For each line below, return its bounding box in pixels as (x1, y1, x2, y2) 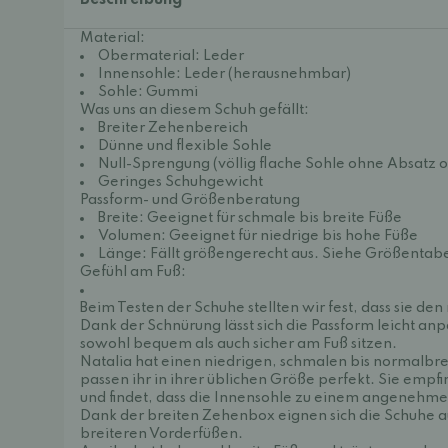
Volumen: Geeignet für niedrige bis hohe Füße (98, 229, 418, 243)
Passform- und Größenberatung (80, 193, 300, 207)
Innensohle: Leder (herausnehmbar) (98, 67, 351, 81)
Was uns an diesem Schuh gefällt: (80, 103, 309, 117)
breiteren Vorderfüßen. (80, 427, 243, 441)
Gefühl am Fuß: (80, 265, 186, 279)
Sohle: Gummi (98, 85, 198, 99)
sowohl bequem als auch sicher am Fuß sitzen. (80, 337, 397, 351)
